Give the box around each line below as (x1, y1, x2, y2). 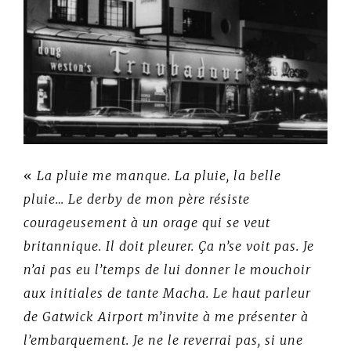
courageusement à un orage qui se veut (24, 215, 270, 231)
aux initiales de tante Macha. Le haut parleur (24, 285, 311, 302)
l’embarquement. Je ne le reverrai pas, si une (24, 332, 303, 349)
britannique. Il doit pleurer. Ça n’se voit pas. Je (24, 238, 314, 255)
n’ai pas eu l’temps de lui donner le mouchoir (24, 262, 311, 278)
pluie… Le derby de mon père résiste (24, 191, 250, 208)
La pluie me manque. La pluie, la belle (37, 168, 281, 184)
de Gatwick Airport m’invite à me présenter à (24, 309, 309, 325)
